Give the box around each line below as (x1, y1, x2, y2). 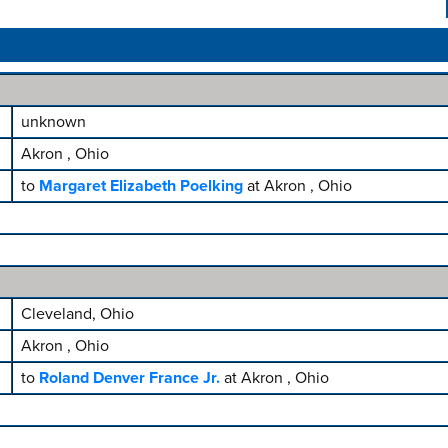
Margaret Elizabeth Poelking (38, 176, 243, 196)
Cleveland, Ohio (20, 304, 134, 324)
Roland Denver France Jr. (38, 368, 220, 388)
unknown (20, 112, 86, 132)
